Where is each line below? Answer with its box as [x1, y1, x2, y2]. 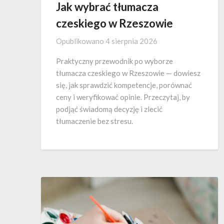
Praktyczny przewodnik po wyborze [56, 56, 173, 66]
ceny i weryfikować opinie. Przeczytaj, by [56, 92, 190, 102]
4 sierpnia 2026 [105, 36, 157, 46]
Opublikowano [56, 36, 105, 46]
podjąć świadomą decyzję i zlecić [56, 104, 162, 114]
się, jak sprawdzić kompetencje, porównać [56, 80, 192, 90]
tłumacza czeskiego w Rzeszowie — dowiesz [56, 68, 200, 78]
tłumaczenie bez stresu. [56, 116, 133, 126]
